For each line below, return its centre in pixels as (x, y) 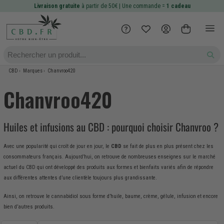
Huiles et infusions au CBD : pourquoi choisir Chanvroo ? (111, 127)
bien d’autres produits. (29, 207)
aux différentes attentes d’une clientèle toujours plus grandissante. (80, 177)
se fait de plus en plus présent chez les (167, 146)
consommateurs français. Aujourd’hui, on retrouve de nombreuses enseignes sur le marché (109, 156)
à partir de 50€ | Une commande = (123, 6)
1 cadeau (178, 6)
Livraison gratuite (57, 6)
